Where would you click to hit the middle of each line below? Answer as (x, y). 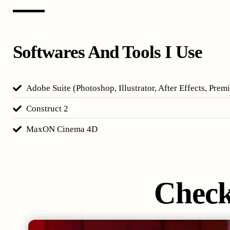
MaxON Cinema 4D (62, 129)
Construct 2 (47, 108)
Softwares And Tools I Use (108, 52)
